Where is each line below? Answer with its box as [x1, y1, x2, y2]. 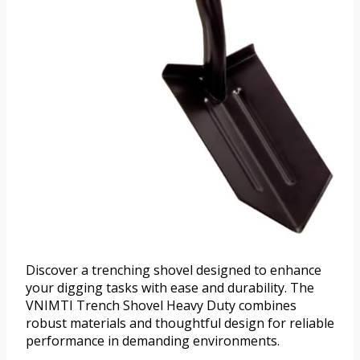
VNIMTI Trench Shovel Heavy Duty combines [26, 297, 297, 315]
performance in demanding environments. [26, 332, 280, 350]
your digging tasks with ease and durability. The [26, 279, 314, 297]
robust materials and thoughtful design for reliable [26, 314, 334, 333]
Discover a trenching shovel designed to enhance [26, 261, 321, 280]
